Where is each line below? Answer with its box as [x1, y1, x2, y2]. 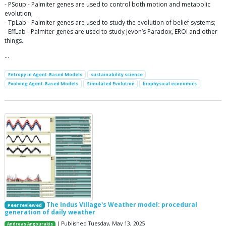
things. [5, 36, 23, 45]
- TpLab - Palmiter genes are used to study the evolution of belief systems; [5, 18, 215, 27]
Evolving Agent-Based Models [8, 80, 78, 87]
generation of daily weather [5, 207, 95, 216]
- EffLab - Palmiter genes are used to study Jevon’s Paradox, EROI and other [5, 27, 217, 36]
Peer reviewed [7, 201, 42, 208]
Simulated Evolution [86, 80, 135, 87]
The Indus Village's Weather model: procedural [46, 200, 197, 209]
